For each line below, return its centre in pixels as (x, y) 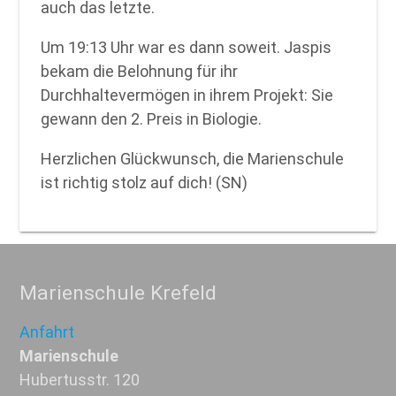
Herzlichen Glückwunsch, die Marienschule (193, 159)
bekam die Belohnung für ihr (140, 72)
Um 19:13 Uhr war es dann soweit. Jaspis (187, 48)
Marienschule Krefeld (118, 293)
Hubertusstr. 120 (80, 380)
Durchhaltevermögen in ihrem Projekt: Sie (187, 95)
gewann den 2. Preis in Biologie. (152, 119)
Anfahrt (47, 332)
